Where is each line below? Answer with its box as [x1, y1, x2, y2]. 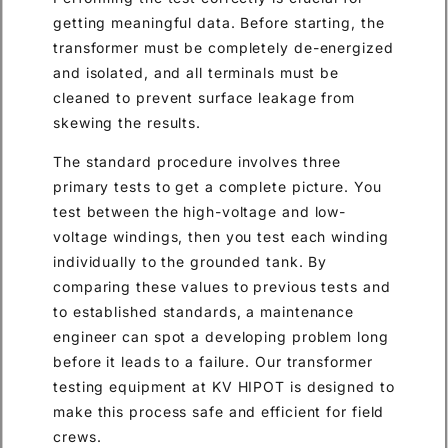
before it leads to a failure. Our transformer [53, 353, 373, 370]
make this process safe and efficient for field [53, 403, 385, 420]
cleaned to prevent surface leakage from [53, 88, 356, 106]
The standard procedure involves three [53, 153, 342, 170]
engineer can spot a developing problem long [53, 328, 389, 345]
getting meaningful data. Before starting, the [53, 13, 385, 31]
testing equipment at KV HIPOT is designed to [53, 378, 395, 395]
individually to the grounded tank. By [53, 253, 328, 270]
